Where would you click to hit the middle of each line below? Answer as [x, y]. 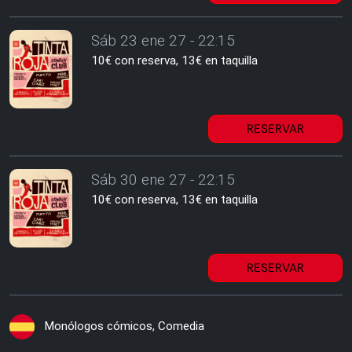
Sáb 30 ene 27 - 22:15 [163, 180]
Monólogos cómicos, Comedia [124, 326]
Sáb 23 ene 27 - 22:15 [163, 40]
